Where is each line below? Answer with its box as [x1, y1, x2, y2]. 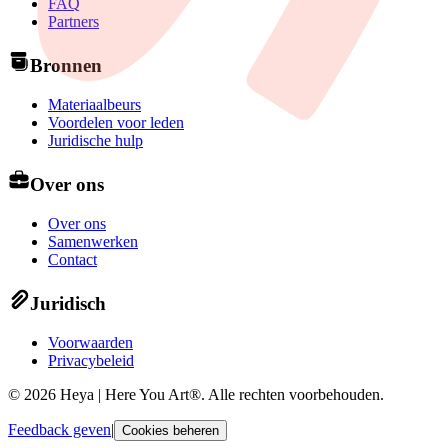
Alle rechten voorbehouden [208, 386, 380, 403]
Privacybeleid [48, 352, 134, 369]
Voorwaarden [48, 334, 133, 351]
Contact [48, 251, 97, 269]
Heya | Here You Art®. [56, 386, 208, 403]
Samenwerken [48, 233, 138, 251]
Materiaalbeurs [48, 96, 141, 114]
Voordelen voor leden [48, 114, 184, 132]
